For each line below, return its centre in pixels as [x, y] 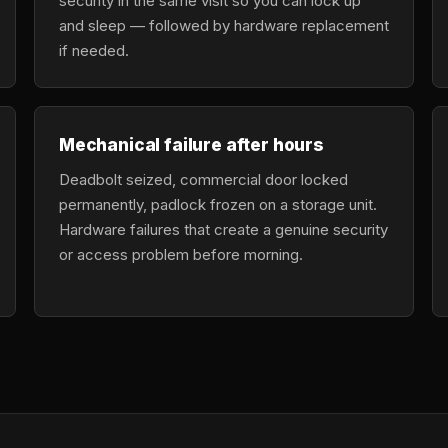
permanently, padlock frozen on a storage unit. [218, 204]
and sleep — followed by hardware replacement [224, 25]
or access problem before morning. [181, 254]
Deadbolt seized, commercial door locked [203, 179]
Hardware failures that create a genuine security [223, 229]
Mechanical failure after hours [191, 144]
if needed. [94, 50]
